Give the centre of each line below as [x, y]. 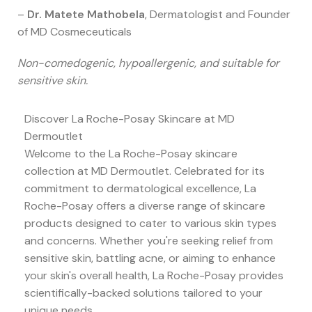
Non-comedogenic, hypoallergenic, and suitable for [148, 63]
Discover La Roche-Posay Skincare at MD [130, 119]
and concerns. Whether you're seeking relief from [149, 241]
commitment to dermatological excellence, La [140, 189]
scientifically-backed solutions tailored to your [143, 293]
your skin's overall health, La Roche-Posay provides [154, 276]
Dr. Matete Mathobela [86, 15]
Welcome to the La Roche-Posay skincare [131, 154]
